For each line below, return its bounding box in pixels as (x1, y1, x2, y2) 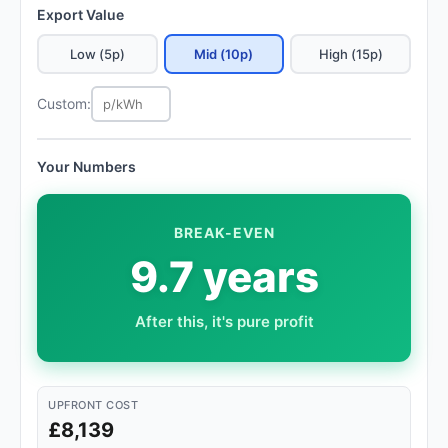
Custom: (37, 95, 91, 112)
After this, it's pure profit (134, 312, 314, 331)
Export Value (37, 6, 124, 23)
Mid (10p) (194, 46, 254, 62)
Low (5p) (69, 46, 125, 62)
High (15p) (318, 46, 383, 62)
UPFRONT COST (48, 398, 138, 412)
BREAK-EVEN (173, 224, 275, 241)
